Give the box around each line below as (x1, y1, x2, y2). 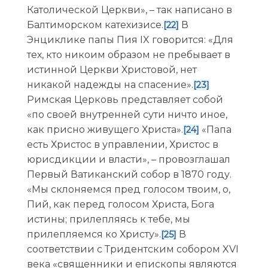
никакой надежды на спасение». (26, 79, 193, 91)
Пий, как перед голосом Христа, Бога (26, 199, 214, 211)
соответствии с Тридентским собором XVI (26, 243, 239, 255)
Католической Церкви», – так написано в (26, 4, 232, 16)
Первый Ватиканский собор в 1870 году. (26, 169, 232, 181)
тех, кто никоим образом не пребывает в (26, 49, 230, 61)
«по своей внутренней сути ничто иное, (26, 109, 227, 121)
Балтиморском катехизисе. (26, 19, 163, 31)
